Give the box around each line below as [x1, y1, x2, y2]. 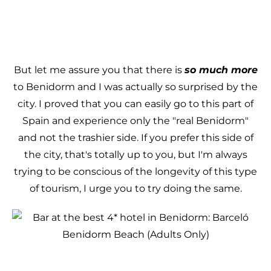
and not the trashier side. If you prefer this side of [18, 132, 253, 143]
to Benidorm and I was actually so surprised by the [13, 81, 258, 93]
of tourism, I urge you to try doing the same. [29, 183, 242, 194]
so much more [184, 64, 258, 76]
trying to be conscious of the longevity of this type [14, 166, 257, 177]
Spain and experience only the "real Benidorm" [22, 115, 249, 126]
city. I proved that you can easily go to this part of [18, 98, 253, 109]
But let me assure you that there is [13, 64, 184, 76]
